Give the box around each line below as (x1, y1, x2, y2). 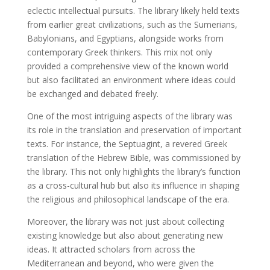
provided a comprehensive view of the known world (27, 60, 228, 72)
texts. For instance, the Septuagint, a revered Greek (27, 137, 227, 149)
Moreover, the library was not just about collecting (27, 215, 224, 227)
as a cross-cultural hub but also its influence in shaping (27, 179, 239, 191)
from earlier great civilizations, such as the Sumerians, (27, 18, 237, 30)
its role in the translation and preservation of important (27, 124, 242, 136)
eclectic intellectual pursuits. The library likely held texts (27, 4, 240, 16)
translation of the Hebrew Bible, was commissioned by (27, 151, 240, 163)
